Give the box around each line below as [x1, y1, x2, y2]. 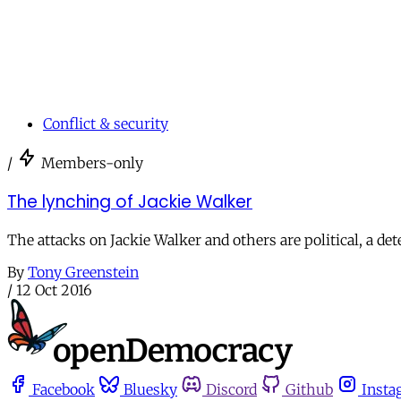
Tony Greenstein [28, 263, 139, 282]
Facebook [32, 380, 95, 399]
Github [286, 380, 333, 399]
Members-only [41, 153, 143, 172]
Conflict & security [43, 114, 168, 132]
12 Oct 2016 [16, 281, 92, 300]
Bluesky [124, 380, 177, 399]
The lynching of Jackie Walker [7, 189, 252, 214]
